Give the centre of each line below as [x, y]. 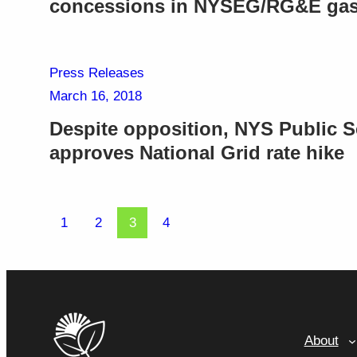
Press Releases [96, 73]
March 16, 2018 [95, 96]
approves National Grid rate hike [196, 152]
